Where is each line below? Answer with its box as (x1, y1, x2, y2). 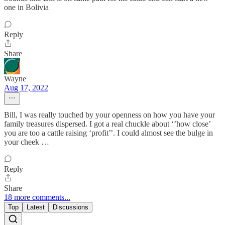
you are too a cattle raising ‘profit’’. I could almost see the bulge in (4, 129, 213, 138)
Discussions (53, 203, 88, 211)
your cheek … (4, 138, 49, 147)
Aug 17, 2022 (4, 83, 48, 92)
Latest (27, 203, 45, 211)
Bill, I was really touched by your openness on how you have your (4, 110, 215, 120)
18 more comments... (4, 193, 70, 202)
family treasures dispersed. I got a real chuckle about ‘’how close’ (4, 120, 210, 129)
